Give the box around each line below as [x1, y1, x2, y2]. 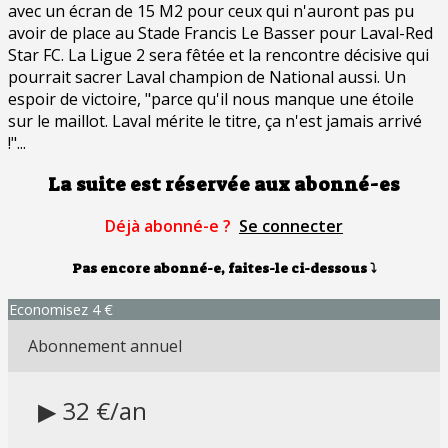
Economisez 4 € [9, 299, 113, 319]
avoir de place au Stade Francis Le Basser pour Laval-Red [8, 21, 433, 44]
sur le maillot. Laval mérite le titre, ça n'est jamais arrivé [8, 109, 422, 132]
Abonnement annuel [28, 334, 182, 357]
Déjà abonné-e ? [105, 215, 235, 238]
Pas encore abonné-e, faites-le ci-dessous [71, 259, 367, 277]
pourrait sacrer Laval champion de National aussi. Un [8, 65, 406, 88]
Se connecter [239, 215, 343, 238]
